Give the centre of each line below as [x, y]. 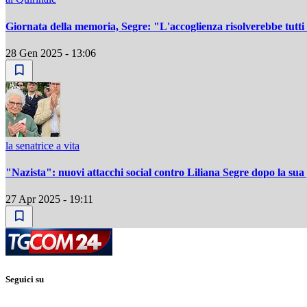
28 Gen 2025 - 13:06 [51, 53]
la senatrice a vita [42, 145]
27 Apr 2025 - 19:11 [49, 199]
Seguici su [25, 279]
